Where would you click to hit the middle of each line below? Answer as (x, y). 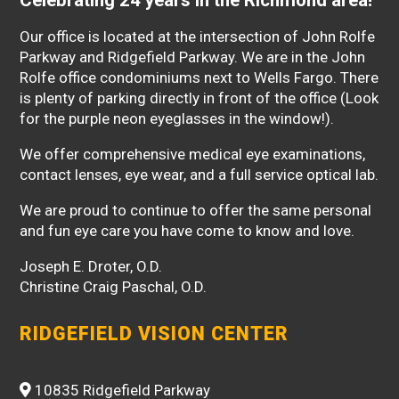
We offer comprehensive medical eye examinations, (193, 154)
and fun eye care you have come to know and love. (187, 230)
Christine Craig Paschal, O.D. (114, 286)
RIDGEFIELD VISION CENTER (155, 333)
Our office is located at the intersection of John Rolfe (198, 36)
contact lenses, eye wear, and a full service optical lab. (199, 174)
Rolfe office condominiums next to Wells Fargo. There (199, 77)
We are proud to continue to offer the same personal (196, 210)
